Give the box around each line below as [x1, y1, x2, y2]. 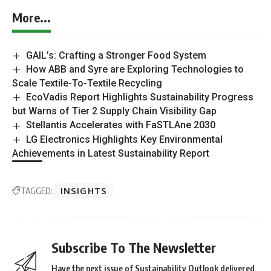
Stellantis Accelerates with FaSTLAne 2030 [26, 119, 216, 131]
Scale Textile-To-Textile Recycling [12, 77, 162, 90]
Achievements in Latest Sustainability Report [12, 147, 212, 159]
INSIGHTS [60, 185, 107, 196]
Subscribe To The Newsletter [51, 238, 216, 256]
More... [12, 9, 51, 25]
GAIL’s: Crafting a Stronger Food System [26, 49, 207, 61]
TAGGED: [21, 185, 53, 196]
